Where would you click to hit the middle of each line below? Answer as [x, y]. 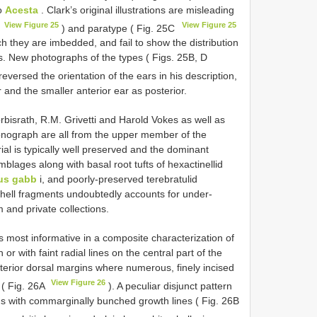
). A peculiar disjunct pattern [169, 286]
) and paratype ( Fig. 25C [119, 28]
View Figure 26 [79, 282]
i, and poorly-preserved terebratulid [117, 179]
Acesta [22, 10]
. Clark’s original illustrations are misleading [136, 10]
